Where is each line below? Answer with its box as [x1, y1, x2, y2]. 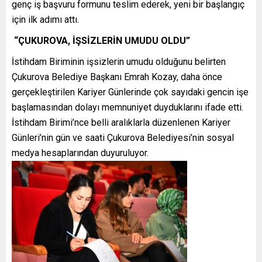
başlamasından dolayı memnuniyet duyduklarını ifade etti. [12, 101, 246, 113]
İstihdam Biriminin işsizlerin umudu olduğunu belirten [12, 56, 226, 67]
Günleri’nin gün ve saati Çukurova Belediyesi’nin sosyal [12, 132, 234, 143]
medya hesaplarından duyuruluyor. [12, 147, 151, 158]
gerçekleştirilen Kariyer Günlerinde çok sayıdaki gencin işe [12, 86, 249, 98]
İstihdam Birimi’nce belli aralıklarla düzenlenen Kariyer [12, 116, 230, 128]
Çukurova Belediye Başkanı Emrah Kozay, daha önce [12, 71, 222, 82]
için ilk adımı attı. [12, 13, 79, 25]
